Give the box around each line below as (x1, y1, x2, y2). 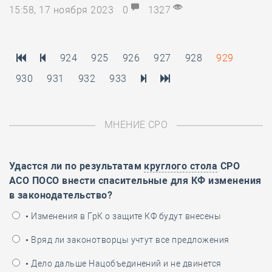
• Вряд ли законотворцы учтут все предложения (24, 235, 229, 245)
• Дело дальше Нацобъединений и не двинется (24, 259, 222, 268)
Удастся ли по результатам (9, 160, 144, 172)
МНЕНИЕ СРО (104, 119, 168, 131)
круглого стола (144, 160, 218, 172)
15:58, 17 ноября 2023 (9, 4, 117, 16)
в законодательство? (9, 189, 113, 201)
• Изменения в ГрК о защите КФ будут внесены (24, 211, 222, 221)
